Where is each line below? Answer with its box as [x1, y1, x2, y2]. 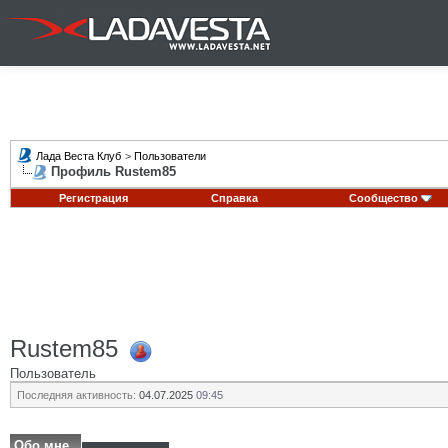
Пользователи [134, 150, 206, 162]
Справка [211, 192, 258, 204]
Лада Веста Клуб [36, 150, 121, 162]
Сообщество [348, 192, 418, 204]
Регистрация [58, 192, 128, 204]
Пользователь [10, 365, 96, 381]
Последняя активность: [17, 389, 136, 401]
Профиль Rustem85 [51, 164, 176, 179]
